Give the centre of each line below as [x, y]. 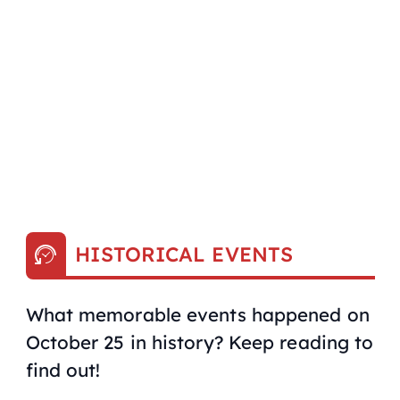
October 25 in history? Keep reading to [200, 342]
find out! [63, 370]
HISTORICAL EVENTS [184, 254]
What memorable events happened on [197, 315]
